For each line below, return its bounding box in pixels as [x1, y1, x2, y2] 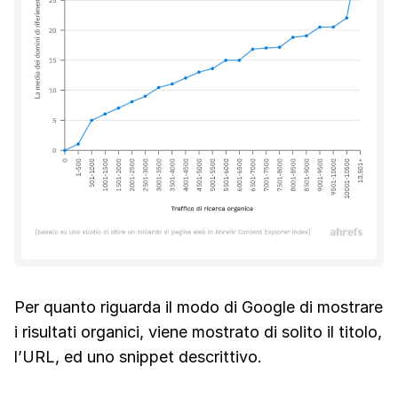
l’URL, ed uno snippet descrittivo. [14, 346, 262, 366]
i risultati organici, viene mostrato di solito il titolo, [14, 322, 382, 341]
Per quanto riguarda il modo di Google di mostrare [14, 297, 383, 316]
